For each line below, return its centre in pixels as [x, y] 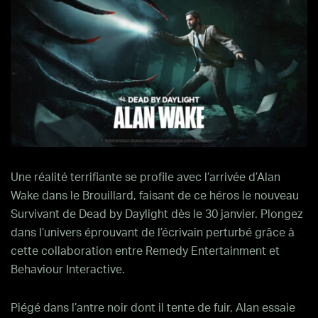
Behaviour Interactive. [68, 270]
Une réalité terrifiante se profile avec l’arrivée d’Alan [146, 177]
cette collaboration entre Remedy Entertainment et [145, 251]
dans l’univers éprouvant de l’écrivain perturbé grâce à [153, 233]
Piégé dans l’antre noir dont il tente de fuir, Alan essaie [153, 308]
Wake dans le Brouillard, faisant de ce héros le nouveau [155, 196]
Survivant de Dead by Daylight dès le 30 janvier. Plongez [157, 214]
